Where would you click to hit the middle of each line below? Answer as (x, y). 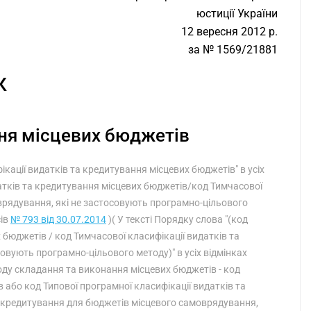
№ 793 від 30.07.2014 (58, 219)
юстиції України (237, 14)
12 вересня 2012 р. (229, 32)
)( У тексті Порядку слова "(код (177, 219)
